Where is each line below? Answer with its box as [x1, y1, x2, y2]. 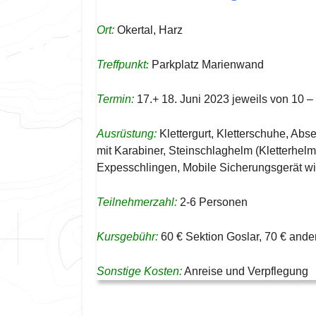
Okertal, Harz [114, 23, 183, 36]
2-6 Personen [177, 195, 248, 208]
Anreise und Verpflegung [182, 265, 308, 277]
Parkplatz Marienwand [152, 58, 264, 71]
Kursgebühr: [97, 230, 158, 243]
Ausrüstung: [97, 127, 159, 140]
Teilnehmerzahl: [97, 195, 177, 208]
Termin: [97, 92, 137, 105]
